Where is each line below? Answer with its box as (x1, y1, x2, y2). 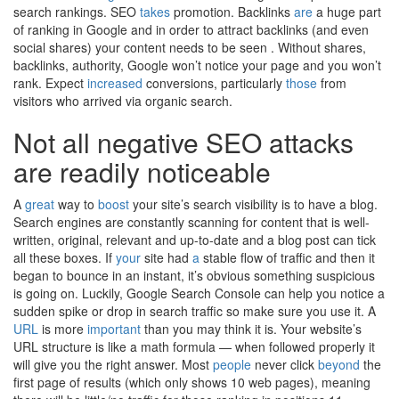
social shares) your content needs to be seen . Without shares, (13, 38, 366, 56)
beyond (318, 355, 360, 373)
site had (141, 248, 192, 266)
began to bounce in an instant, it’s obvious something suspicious (13, 266, 375, 284)
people (213, 355, 251, 373)
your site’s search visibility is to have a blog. (129, 195, 378, 213)
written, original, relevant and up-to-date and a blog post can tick (13, 231, 376, 248)
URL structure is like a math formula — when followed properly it (13, 338, 375, 355)
